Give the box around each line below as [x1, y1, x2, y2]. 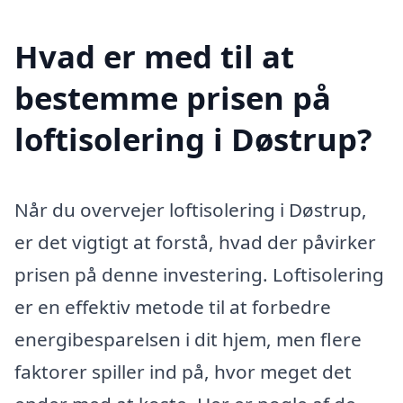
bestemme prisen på [14, 76, 331, 120]
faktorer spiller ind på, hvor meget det [14, 358, 352, 384]
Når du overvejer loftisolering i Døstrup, [14, 196, 367, 222]
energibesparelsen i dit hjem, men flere [14, 326, 362, 352]
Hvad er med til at [14, 35, 294, 78]
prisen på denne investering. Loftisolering [14, 261, 384, 287]
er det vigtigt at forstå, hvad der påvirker [14, 228, 376, 255]
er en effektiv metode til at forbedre [14, 293, 331, 319]
